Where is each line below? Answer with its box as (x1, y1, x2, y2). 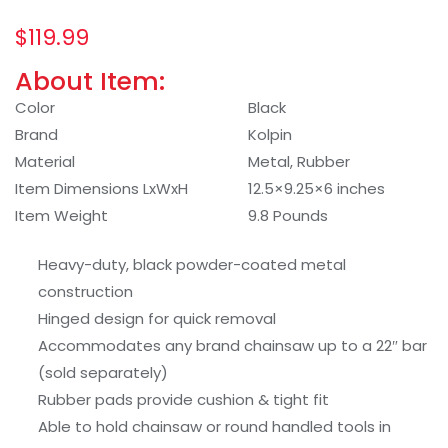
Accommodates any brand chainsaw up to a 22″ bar (37, 335, 427, 357)
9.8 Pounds (248, 204, 328, 226)
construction (37, 281, 133, 303)
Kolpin (248, 123, 292, 145)
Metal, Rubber (248, 150, 350, 172)
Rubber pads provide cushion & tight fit (37, 389, 329, 411)
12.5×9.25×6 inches (248, 177, 385, 199)
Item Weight (15, 204, 108, 226)
